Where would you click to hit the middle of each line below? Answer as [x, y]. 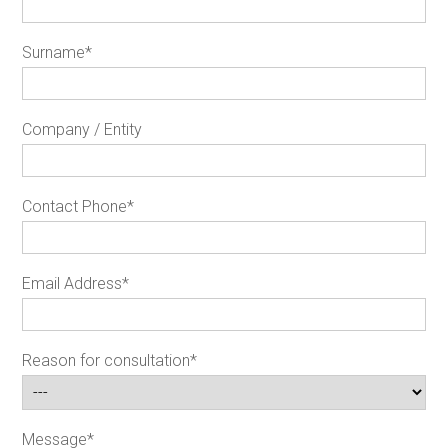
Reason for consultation [106, 361]
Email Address [72, 284]
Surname [53, 53]
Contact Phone [74, 207]
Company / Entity [82, 130]
